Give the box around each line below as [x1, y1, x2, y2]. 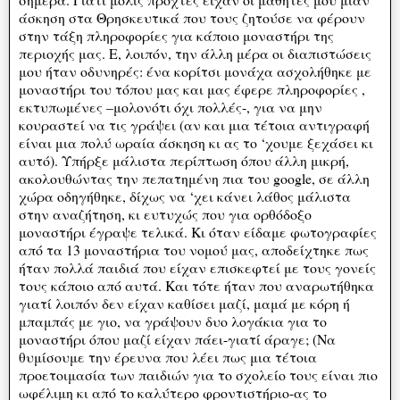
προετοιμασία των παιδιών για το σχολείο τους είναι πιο [19, 364, 378, 384]
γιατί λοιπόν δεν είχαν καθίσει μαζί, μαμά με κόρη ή [19, 293, 350, 312]
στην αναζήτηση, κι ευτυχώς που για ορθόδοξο [19, 204, 312, 223]
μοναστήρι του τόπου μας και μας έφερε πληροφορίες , [19, 79, 365, 98]
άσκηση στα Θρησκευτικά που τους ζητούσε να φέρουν [19, 7, 365, 27]
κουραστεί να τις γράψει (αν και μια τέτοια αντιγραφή [19, 114, 370, 134]
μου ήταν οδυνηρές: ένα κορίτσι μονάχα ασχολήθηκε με [19, 61, 371, 80]
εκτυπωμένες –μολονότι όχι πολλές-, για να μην [19, 96, 322, 116]
